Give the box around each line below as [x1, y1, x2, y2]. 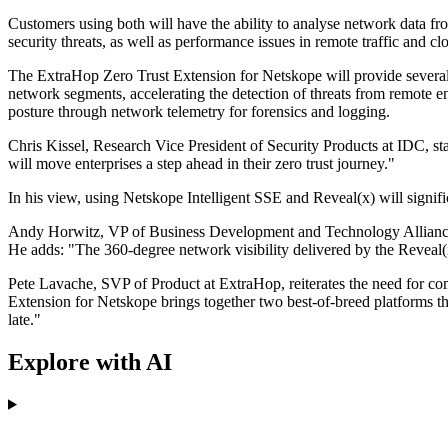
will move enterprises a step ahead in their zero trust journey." [8, 155, 395, 173]
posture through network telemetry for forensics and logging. [8, 103, 390, 121]
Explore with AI [8, 348, 172, 375]
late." [8, 311, 41, 329]
